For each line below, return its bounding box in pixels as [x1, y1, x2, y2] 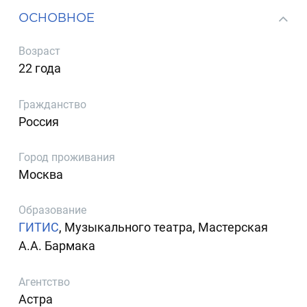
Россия [19, 114, 60, 129]
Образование [19, 204, 87, 217]
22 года [19, 61, 62, 76]
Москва [19, 167, 64, 182]
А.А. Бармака [19, 238, 96, 254]
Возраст [19, 45, 61, 58]
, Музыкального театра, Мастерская [59, 220, 269, 235]
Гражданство [19, 97, 87, 111]
